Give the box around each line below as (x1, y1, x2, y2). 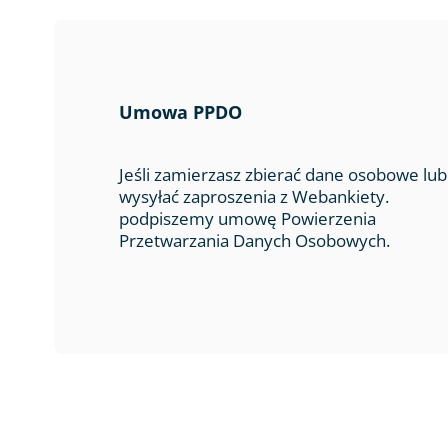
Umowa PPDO (119, 100, 242, 124)
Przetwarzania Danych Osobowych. (119, 229, 390, 252)
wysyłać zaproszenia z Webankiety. (119, 185, 389, 208)
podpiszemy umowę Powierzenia (119, 207, 376, 230)
